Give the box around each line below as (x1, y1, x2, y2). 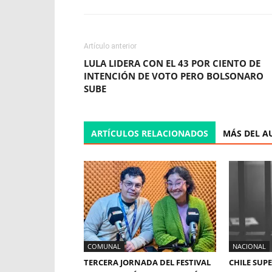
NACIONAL (233, 242, 266, 251)
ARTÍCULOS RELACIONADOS (91, 127, 208, 139)
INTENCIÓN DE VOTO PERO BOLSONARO (84, 70, 263, 82)
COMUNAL (87, 242, 121, 251)
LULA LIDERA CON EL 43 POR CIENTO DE (84, 57, 260, 69)
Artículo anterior (84, 42, 137, 50)
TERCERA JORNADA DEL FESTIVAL (84, 257, 211, 268)
